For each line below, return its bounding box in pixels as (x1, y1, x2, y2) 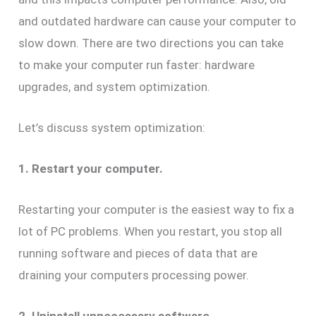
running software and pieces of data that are (18, 246, 258, 261)
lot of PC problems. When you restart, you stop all (18, 224, 283, 239)
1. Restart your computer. (18, 161, 164, 176)
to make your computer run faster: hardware (18, 57, 255, 72)
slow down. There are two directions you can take (18, 35, 284, 50)
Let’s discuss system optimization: (18, 120, 206, 135)
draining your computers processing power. (18, 268, 250, 283)
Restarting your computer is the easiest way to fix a (18, 202, 295, 217)
